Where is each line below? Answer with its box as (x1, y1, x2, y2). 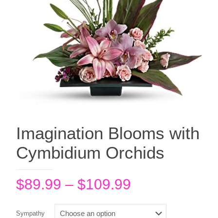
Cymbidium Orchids (16, 143, 164, 162)
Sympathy (16, 209, 45, 217)
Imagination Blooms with (16, 123, 200, 143)
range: (130, 190, 172, 206)
